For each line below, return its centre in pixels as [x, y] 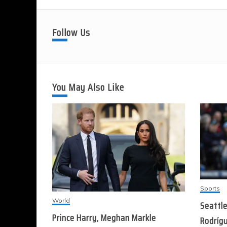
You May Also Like [88, 87]
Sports [210, 188]
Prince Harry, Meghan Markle [104, 218]
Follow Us [71, 32]
